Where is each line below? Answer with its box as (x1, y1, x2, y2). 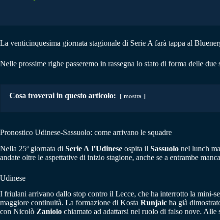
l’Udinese (91, 144, 122, 153)
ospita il (122, 144, 150, 153)
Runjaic (140, 198, 167, 207)
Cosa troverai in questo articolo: (9, 91, 116, 100)
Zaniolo (36, 207, 62, 216)
